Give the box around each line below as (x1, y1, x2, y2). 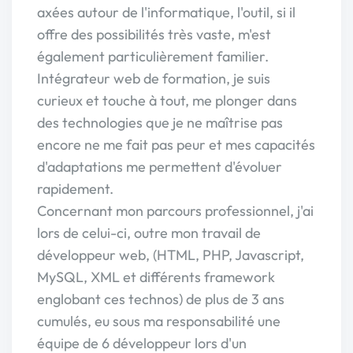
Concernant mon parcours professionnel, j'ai (37, 202, 314, 220)
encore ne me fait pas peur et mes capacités (37, 136, 315, 154)
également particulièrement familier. (37, 47, 269, 65)
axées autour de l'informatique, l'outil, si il (37, 3, 295, 21)
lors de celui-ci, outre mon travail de (37, 224, 261, 242)
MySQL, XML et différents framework (37, 268, 275, 286)
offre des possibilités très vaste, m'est (37, 25, 271, 43)
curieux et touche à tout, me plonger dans (37, 91, 297, 110)
